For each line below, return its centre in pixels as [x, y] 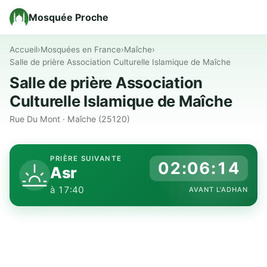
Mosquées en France [81, 49]
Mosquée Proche [69, 17]
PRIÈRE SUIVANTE [86, 158]
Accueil [24, 49]
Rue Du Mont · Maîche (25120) [70, 119]
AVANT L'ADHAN [218, 189]
